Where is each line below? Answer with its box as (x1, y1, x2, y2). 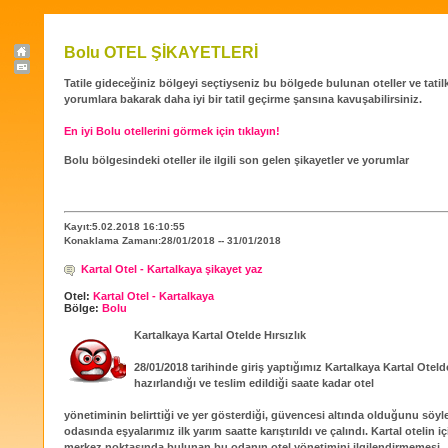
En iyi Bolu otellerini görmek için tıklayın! (64, 125, 280, 138)
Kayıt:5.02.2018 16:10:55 (64, 220, 185, 232)
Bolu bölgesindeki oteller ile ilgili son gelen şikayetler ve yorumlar (64, 154, 409, 167)
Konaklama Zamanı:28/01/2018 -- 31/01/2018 (64, 234, 281, 246)
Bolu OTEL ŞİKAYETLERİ (64, 44, 258, 61)
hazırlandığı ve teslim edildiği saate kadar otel (134, 377, 374, 390)
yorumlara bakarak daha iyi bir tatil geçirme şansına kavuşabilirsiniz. (64, 93, 422, 106)
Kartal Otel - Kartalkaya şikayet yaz (81, 262, 263, 275)
